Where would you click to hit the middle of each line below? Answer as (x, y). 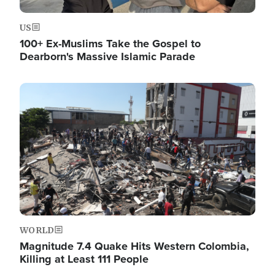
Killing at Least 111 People (84, 259)
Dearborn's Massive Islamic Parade (107, 56)
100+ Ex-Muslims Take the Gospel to (110, 44)
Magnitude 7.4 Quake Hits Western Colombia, (134, 246)
